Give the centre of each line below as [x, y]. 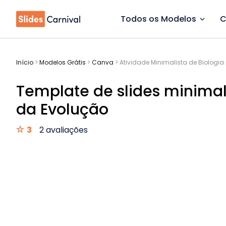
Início [25, 62]
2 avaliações [64, 130]
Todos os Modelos [158, 19]
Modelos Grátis [63, 62]
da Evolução [62, 109]
